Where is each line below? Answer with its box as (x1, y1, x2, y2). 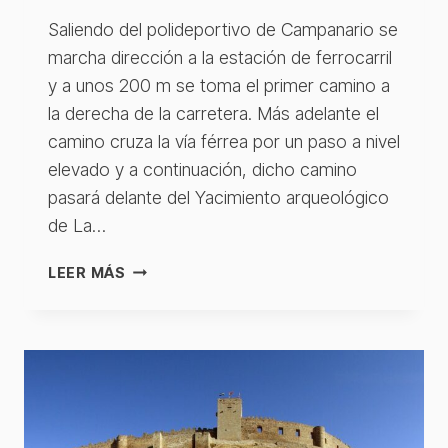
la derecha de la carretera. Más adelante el (48, 103, 379, 125)
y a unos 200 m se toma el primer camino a (48, 75, 390, 97)
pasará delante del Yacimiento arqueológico (48, 187, 389, 209)
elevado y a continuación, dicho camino (48, 159, 357, 181)
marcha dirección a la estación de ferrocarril (48, 47, 392, 69)
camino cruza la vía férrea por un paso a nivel (48, 131, 400, 153)
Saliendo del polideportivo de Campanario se (48, 19, 398, 41)
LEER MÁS (48, 264, 126, 282)
